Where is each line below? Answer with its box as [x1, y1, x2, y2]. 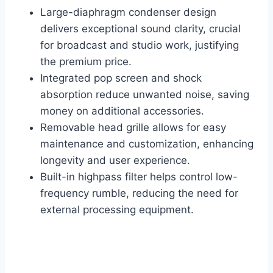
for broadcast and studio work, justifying [40, 39, 239, 52]
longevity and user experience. [40, 154, 190, 167]
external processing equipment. [40, 204, 194, 216]
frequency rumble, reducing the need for [40, 187, 238, 200]
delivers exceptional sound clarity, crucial [40, 23, 241, 35]
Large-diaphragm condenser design [40, 6, 216, 19]
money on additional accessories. [40, 105, 204, 118]
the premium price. [40, 55, 132, 68]
